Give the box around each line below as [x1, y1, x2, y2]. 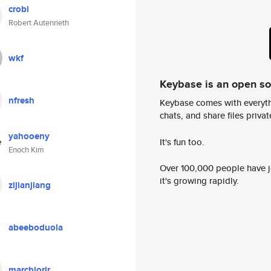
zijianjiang [8, 178, 51, 192]
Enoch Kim [8, 144, 44, 155]
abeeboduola [8, 221, 63, 234]
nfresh [8, 94, 34, 107]
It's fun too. [160, 135, 204, 148]
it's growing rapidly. [160, 174, 239, 188]
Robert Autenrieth [8, 17, 69, 28]
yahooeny [8, 129, 50, 143]
